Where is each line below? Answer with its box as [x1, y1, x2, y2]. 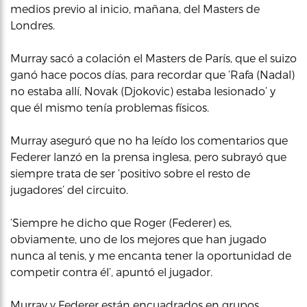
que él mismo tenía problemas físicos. [10, 100, 209, 114]
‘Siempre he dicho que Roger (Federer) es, [10, 215, 232, 229]
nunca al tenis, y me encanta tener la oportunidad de [10, 248, 291, 262]
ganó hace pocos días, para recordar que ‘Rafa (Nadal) [10, 67, 295, 81]
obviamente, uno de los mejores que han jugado [10, 232, 267, 245]
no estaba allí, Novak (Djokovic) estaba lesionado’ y [10, 84, 275, 97]
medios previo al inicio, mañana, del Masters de [10, 1, 260, 15]
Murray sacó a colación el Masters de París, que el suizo [10, 51, 297, 64]
